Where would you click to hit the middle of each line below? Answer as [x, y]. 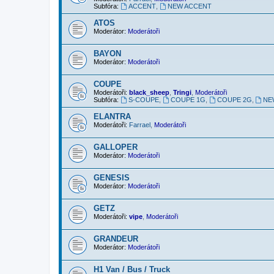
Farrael [140, 124]
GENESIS [112, 177]
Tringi [182, 92]
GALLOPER [116, 147]
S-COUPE [143, 99]
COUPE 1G [188, 99]
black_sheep [149, 92]
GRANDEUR [116, 239]
